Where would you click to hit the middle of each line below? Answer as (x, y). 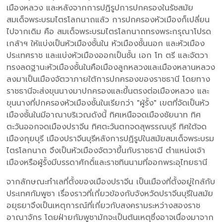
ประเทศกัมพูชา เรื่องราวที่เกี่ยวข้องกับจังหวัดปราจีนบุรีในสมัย (110, 194)
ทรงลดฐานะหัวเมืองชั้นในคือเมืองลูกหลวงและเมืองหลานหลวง (111, 67)
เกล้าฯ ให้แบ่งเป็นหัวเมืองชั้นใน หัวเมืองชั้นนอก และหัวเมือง (106, 43)
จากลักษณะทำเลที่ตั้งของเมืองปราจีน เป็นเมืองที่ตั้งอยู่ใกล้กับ (111, 182)
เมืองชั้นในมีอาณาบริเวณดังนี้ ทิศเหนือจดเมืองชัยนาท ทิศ (104, 115)
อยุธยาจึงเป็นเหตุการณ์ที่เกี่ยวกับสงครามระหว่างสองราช (104, 205)
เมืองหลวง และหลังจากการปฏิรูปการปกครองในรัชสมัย (100, 8)
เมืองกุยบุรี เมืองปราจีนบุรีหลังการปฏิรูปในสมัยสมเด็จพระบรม (111, 139)
